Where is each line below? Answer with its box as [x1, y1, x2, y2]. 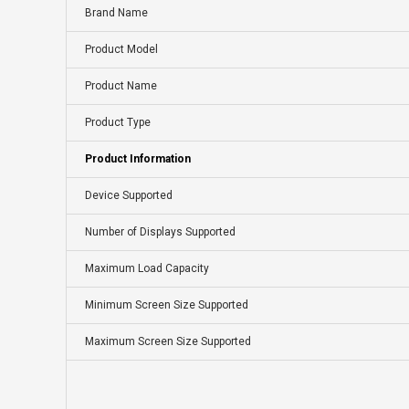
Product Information [85, 152, 191, 166]
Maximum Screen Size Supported [85, 335, 251, 349]
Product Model [85, 43, 158, 57]
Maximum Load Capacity [85, 262, 209, 276]
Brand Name [85, 6, 148, 20]
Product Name [85, 79, 157, 93]
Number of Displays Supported [85, 225, 236, 239]
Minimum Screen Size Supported [85, 299, 248, 312]
